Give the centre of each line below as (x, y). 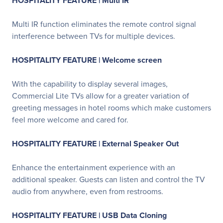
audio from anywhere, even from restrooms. (88, 191)
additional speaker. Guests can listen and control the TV (109, 179)
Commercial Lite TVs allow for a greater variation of (101, 96)
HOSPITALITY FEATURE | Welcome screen (87, 60)
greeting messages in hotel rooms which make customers (111, 108)
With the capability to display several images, (90, 84)
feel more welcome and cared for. (70, 120)
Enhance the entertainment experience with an (94, 167)
